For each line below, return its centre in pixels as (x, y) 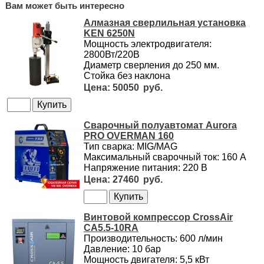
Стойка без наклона (127, 75)
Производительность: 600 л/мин (153, 238)
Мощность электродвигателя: (147, 44)
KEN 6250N (109, 33)
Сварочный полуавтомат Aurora (160, 125)
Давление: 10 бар (122, 249)
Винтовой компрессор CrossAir (158, 217)
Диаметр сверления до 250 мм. (151, 65)
